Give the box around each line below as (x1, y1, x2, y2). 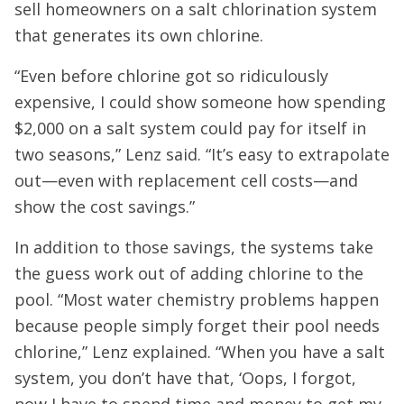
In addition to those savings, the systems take (14, 236, 373, 258)
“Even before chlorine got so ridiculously (14, 65, 328, 87)
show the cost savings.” (14, 196, 204, 217)
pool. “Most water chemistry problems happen (14, 289, 379, 310)
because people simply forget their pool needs (14, 315, 380, 336)
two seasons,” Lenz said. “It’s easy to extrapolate (14, 143, 390, 165)
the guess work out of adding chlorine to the (14, 262, 363, 284)
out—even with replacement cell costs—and (14, 170, 358, 191)
